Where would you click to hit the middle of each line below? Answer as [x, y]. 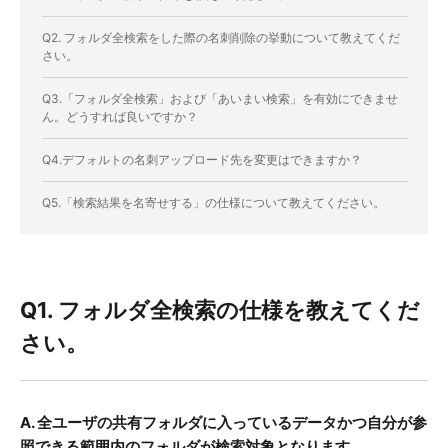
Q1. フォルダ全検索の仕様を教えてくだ [220, 310]
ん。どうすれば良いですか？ [120, 117]
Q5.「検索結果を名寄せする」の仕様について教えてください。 [213, 203]
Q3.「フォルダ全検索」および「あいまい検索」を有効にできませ [220, 99]
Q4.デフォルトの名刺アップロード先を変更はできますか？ [202, 160]
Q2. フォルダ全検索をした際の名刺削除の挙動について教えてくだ [221, 38]
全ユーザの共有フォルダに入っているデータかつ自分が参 [232, 423]
